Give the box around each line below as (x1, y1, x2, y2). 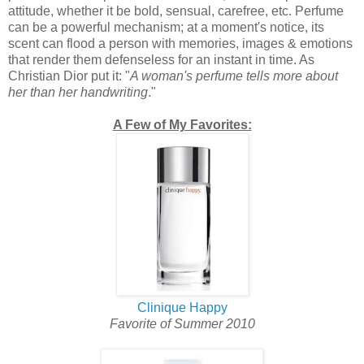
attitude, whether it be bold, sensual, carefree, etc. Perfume (8, 3, 344, 18)
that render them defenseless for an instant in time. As (8, 52, 314, 67)
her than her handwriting (8, 84, 148, 99)
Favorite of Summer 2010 (109, 316, 255, 331)
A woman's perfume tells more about (130, 68, 338, 83)
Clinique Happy (136, 300, 227, 314)
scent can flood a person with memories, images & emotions (8, 36, 353, 50)
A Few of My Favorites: (112, 117, 252, 132)
